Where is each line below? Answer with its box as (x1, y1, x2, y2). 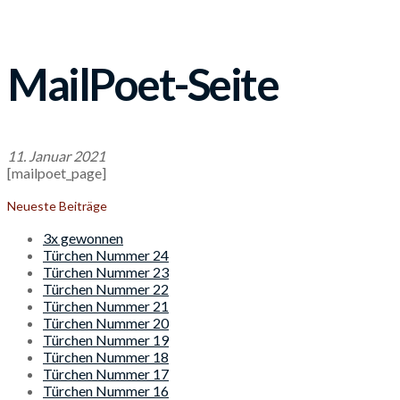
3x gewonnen (43, 229, 123, 247)
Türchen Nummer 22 (43, 280, 169, 298)
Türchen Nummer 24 (43, 246, 169, 264)
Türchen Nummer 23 (43, 263, 169, 281)
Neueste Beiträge (7, 197, 107, 213)
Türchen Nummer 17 (43, 365, 169, 383)
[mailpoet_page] (7, 164, 106, 182)
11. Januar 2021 (7, 147, 105, 165)
